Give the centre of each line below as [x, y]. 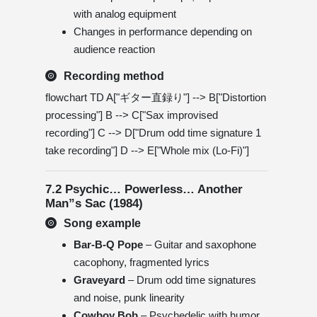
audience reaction [114, 49]
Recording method [114, 76]
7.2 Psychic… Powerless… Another [144, 189]
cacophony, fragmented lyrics [142, 262]
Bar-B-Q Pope [108, 244]
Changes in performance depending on [163, 31]
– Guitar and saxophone [200, 244]
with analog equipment [125, 13]
